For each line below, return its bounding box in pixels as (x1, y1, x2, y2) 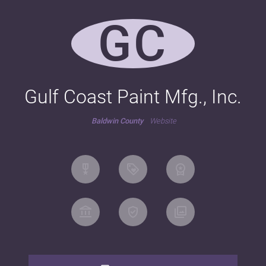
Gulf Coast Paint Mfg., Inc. (24, 85, 242, 108)
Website (150, 116, 177, 126)
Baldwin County (91, 116, 143, 126)
